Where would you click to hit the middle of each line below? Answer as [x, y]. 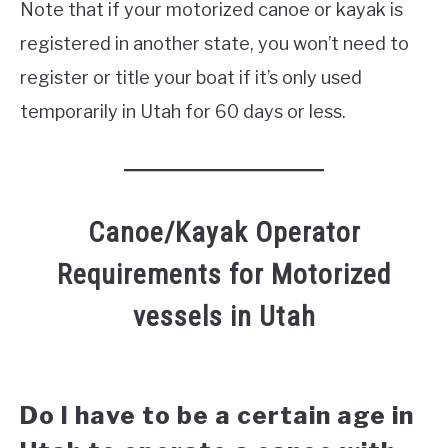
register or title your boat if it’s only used [191, 78]
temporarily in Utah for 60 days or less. [183, 112]
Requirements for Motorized [224, 275]
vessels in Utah [224, 317]
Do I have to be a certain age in [217, 416]
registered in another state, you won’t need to [214, 44]
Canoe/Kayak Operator [224, 233]
